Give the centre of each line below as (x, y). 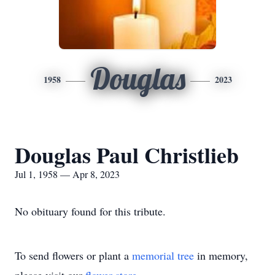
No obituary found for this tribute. (90, 211)
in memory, (221, 255)
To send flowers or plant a (73, 255)
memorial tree (163, 255)
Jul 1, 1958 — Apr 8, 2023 (67, 174)
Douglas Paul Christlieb (127, 155)
